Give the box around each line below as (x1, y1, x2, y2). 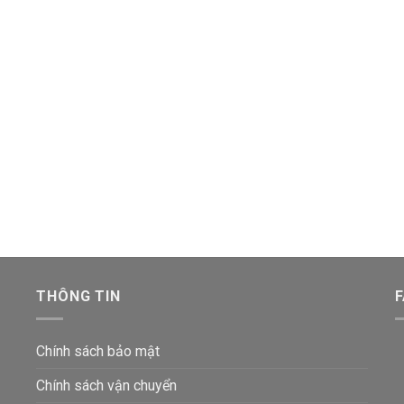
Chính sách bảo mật (36, 342, 161, 360)
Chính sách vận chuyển (36, 376, 178, 394)
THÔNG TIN (36, 288, 121, 306)
